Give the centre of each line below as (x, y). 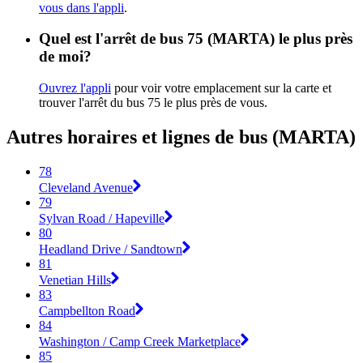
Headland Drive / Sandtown (111, 249)
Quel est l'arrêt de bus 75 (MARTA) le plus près (196, 39)
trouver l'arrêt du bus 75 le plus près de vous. (153, 103)
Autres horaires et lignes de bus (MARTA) (181, 137)
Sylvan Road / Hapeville (102, 218)
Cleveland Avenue (86, 187)
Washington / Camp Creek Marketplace (140, 341)
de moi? (65, 57)
